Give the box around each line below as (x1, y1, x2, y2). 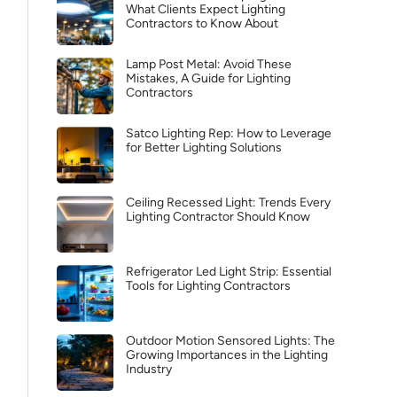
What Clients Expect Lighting (126, 2, 285, 17)
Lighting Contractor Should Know (126, 209, 310, 224)
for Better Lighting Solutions (126, 140, 282, 155)
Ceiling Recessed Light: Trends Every (126, 195, 331, 210)
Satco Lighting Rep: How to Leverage (126, 126, 331, 141)
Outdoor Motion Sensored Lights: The (126, 333, 335, 348)
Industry (126, 362, 172, 377)
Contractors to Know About (126, 16, 278, 31)
